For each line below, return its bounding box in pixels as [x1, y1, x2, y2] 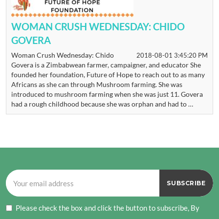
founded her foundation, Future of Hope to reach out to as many [11, 70, 205, 79]
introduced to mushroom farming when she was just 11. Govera [11, 90, 203, 98]
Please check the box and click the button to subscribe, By [16, 203, 199, 212]
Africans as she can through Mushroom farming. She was [11, 80, 182, 88]
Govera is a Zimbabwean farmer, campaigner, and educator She [11, 61, 201, 69]
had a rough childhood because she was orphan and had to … [11, 100, 193, 108]
